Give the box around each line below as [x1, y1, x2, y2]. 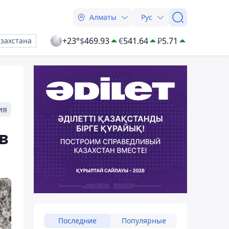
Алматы [89, 12, 117, 22]
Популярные [121, 216, 166, 225]
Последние [58, 216, 97, 225]
